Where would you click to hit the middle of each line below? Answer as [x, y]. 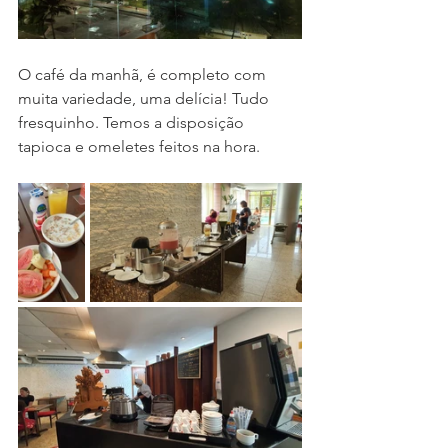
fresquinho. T [64, 123]
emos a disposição [179, 123]
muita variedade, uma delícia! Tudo [145, 99]
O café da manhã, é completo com [144, 75]
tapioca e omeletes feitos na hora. [139, 147]
